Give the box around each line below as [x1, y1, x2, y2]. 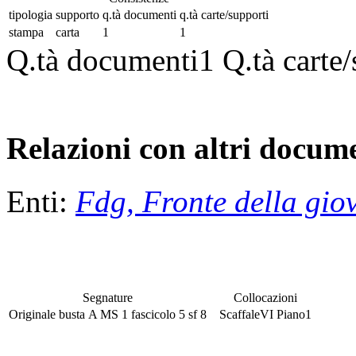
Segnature [83, 290, 133, 304]
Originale [9, 307, 59, 321]
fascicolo [131, 307, 176, 321]
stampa [9, 25, 44, 40]
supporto [56, 8, 99, 22]
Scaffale [219, 307, 260, 321]
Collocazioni [234, 290, 297, 304]
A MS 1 [85, 307, 131, 321]
